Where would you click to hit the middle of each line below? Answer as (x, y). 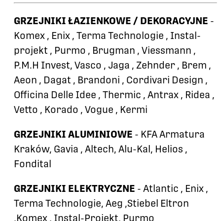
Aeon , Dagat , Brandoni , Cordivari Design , (111, 80)
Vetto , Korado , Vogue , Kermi (81, 110)
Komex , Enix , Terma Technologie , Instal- (107, 36)
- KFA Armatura (169, 134)
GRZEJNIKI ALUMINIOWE (73, 134)
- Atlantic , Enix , (172, 189)
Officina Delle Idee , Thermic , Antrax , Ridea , (114, 95)
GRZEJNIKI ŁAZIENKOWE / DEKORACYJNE (111, 21)
